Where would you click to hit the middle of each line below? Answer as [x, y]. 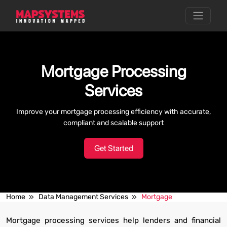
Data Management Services [83, 197]
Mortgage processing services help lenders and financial [113, 220]
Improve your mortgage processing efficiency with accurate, [113, 112]
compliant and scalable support [113, 123]
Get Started [113, 148]
